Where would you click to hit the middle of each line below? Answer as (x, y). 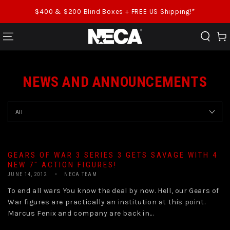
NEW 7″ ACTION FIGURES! (62, 165)
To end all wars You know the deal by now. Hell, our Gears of (114, 191)
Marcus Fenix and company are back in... (81, 213)
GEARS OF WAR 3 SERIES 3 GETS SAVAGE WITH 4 (113, 155)
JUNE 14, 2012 (27, 174)
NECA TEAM (81, 174)
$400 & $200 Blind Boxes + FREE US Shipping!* (115, 11)
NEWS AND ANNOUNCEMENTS (115, 82)
